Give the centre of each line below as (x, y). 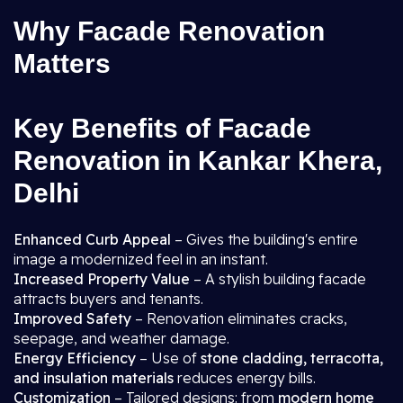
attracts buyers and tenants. (108, 299)
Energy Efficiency (75, 358)
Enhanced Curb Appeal (92, 239)
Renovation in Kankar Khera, (198, 161)
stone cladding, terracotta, (292, 358)
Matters (62, 63)
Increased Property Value (102, 279)
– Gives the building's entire (264, 239)
